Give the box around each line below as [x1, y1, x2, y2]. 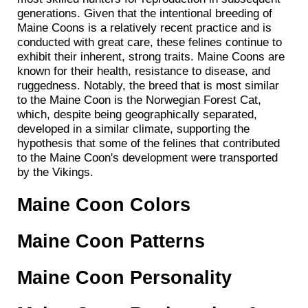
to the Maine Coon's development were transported [17, 150, 278, 164]
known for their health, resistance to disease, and [17, 63, 270, 78]
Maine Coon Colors [17, 195, 190, 216]
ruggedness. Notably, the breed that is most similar [17, 78, 279, 92]
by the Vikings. [17, 164, 93, 179]
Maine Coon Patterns [17, 231, 205, 252]
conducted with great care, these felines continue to [17, 34, 282, 49]
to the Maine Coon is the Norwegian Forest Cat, [17, 92, 261, 107]
